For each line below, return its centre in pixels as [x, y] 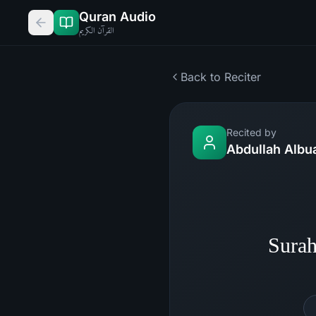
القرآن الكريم [97, 30]
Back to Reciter [221, 77]
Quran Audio [117, 17]
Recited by [251, 132]
